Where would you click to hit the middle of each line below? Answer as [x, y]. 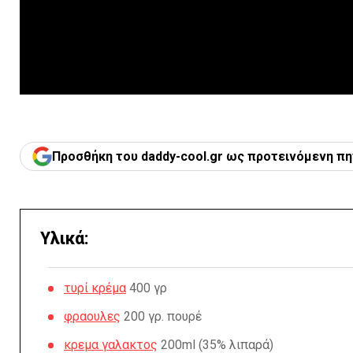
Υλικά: [65, 238]
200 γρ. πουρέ [161, 316]
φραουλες [92, 316]
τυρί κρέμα [95, 288]
